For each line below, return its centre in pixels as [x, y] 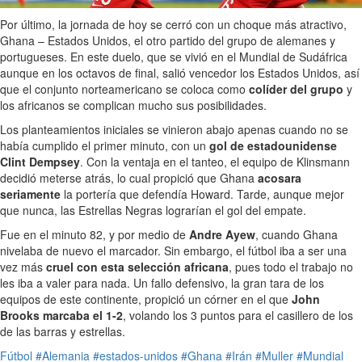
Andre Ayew [222, 235]
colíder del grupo [296, 89]
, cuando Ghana [297, 235]
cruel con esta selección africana [137, 267]
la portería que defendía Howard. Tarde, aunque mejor [202, 194]
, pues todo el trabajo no [291, 267]
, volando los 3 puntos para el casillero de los [238, 316]
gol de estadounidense [273, 146]
